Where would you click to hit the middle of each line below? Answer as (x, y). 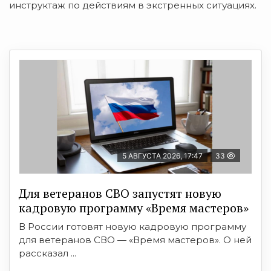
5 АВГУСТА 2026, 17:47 (162, 155)
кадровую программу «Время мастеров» (134, 207)
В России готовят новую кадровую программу (132, 226)
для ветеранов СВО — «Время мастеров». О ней (135, 240)
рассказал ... (47, 253)
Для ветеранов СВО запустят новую (120, 193)
